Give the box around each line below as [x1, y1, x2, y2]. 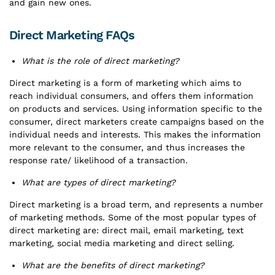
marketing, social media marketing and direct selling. [9, 238, 238, 248]
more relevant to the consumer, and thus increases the [9, 142, 245, 152]
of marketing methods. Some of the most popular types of [9, 212, 256, 222]
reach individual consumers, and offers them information [9, 91, 254, 101]
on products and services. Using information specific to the [9, 104, 262, 114]
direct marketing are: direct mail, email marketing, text [9, 225, 244, 235]
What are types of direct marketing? [21, 177, 176, 187]
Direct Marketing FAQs [9, 28, 138, 42]
